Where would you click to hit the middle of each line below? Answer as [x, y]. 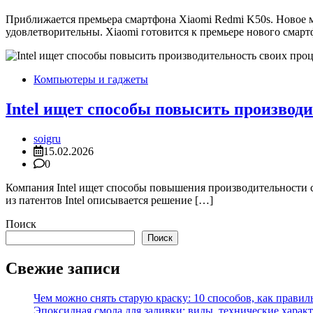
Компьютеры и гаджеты [91, 80]
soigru [47, 138]
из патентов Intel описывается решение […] [109, 200]
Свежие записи [63, 268]
